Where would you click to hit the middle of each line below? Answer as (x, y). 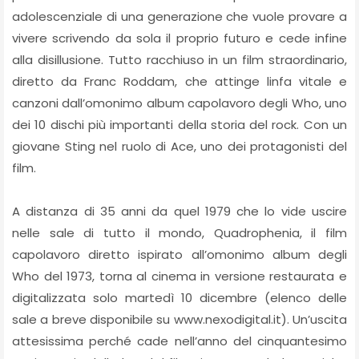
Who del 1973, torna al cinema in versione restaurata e (179, 276)
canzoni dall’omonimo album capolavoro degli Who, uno (179, 103)
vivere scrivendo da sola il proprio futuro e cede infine (179, 38)
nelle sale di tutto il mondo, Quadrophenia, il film (179, 232)
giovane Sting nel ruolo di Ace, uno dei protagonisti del (179, 146)
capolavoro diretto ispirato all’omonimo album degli (179, 254)
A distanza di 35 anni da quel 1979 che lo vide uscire (179, 211)
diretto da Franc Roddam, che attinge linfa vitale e (179, 81)
